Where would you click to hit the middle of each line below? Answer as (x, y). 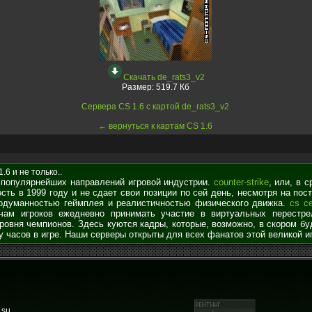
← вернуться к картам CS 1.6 (155, 126)
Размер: (139, 87)
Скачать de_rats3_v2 (164, 77)
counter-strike (241, 182)
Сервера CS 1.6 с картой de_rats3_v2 (155, 107)
